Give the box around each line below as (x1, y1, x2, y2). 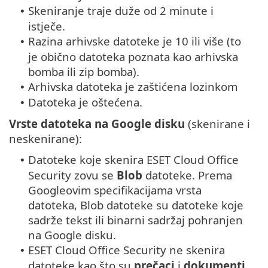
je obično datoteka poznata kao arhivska (28, 49, 238, 65)
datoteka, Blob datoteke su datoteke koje (28, 197, 243, 213)
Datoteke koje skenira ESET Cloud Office (28, 152, 239, 167)
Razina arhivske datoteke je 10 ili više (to (28, 33, 241, 49)
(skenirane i (185, 116, 250, 132)
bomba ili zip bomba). (28, 64, 139, 80)
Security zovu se (28, 167, 117, 183)
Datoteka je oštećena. (28, 95, 142, 110)
